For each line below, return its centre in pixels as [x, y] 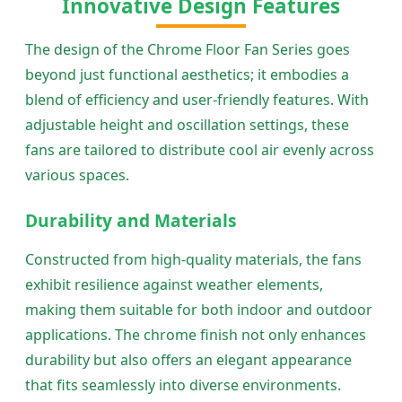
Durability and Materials [131, 220]
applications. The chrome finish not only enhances [196, 334]
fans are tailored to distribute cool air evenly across [200, 149]
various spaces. [77, 175]
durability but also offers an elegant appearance [188, 359]
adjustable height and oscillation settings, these [187, 124]
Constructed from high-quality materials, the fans [193, 259]
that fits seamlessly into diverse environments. [183, 385]
